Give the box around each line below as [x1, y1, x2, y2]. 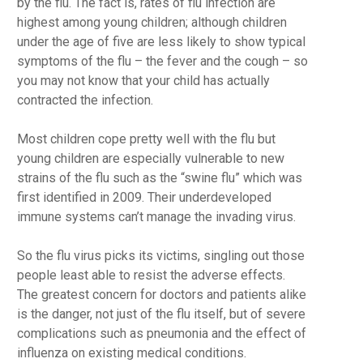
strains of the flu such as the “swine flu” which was [16, 170, 302, 186]
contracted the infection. [16, 92, 153, 108]
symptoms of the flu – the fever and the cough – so [16, 53, 308, 69]
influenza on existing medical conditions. [16, 345, 246, 361]
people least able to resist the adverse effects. [16, 267, 285, 283]
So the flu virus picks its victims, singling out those [16, 248, 305, 263]
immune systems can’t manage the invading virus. [16, 209, 296, 224]
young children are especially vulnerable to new [16, 151, 284, 166]
